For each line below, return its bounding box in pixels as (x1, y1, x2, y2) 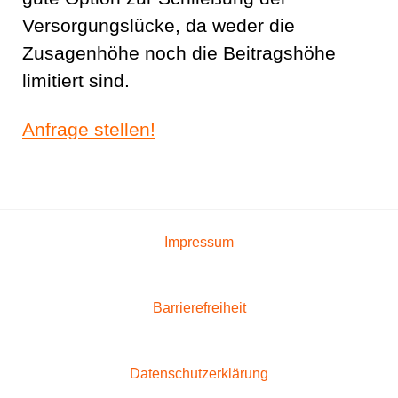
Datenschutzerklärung (130, 366, 268, 382)
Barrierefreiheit (152, 300, 246, 316)
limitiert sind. (22, 70, 130, 92)
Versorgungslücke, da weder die (22, 15, 295, 37)
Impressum (164, 235, 234, 251)
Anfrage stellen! (22, 119, 155, 141)
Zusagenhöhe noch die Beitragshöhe (22, 43, 336, 65)
